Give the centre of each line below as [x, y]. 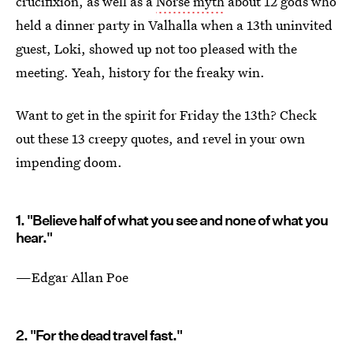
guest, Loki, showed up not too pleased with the [156, 48]
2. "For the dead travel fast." [99, 335]
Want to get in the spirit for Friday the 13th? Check [166, 115]
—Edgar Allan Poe [72, 277]
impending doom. [69, 162]
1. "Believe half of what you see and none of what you [172, 220]
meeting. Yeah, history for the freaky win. [140, 72]
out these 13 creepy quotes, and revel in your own [160, 138]
